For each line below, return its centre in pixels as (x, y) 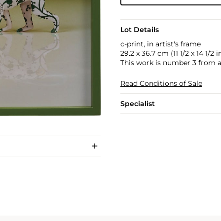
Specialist (137, 104)
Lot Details (139, 30)
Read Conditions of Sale (161, 83)
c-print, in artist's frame (160, 44)
